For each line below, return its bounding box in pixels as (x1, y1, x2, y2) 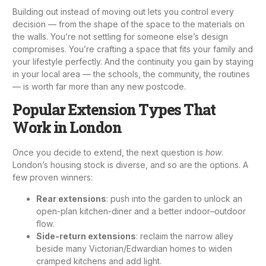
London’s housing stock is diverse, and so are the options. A (12, 160, 248, 170)
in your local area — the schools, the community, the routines (12, 68, 250, 79)
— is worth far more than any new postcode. (12, 81, 186, 91)
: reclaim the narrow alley (136, 230, 233, 241)
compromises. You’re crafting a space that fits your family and (12, 43, 253, 54)
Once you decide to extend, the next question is (12, 147, 205, 158)
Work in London (12, 118, 121, 138)
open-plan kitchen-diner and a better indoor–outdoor (36, 205, 246, 216)
